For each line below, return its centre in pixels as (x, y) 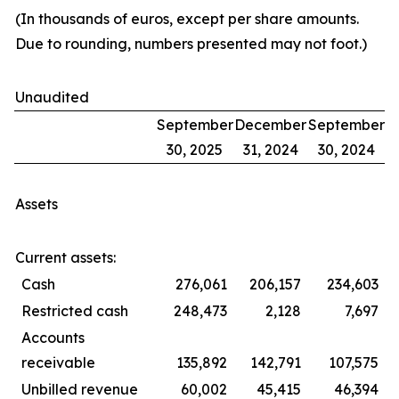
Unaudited (52, 97)
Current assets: (65, 257)
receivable (58, 362)
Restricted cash (75, 311)
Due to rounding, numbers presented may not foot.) (191, 44)
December (270, 125)
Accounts (53, 338)
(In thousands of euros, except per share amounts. (187, 19)
